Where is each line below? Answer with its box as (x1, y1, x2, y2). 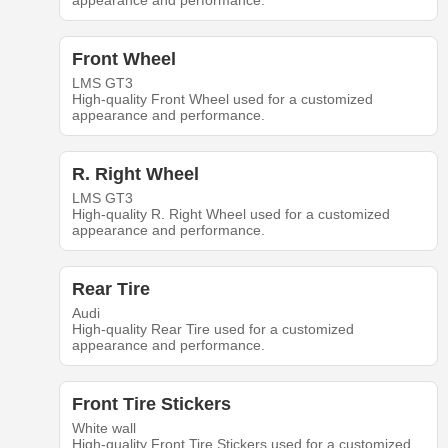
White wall (71, 420, 136, 436)
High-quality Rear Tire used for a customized (71, 321, 354, 337)
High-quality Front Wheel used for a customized (71, 91, 373, 107)
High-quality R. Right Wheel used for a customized (71, 206, 390, 222)
